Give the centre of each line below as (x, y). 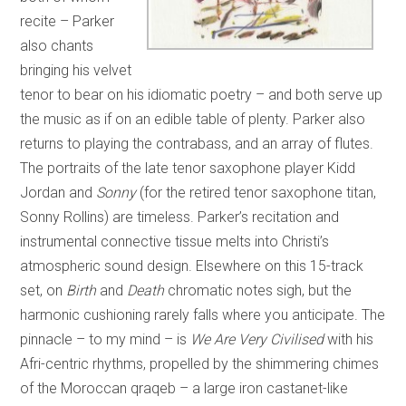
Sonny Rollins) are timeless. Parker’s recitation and (180, 217)
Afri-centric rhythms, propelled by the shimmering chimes (200, 364)
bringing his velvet (76, 71)
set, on (43, 291)
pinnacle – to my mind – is (106, 340)
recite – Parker (68, 22)
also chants (57, 46)
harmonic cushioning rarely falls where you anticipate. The (203, 315)
